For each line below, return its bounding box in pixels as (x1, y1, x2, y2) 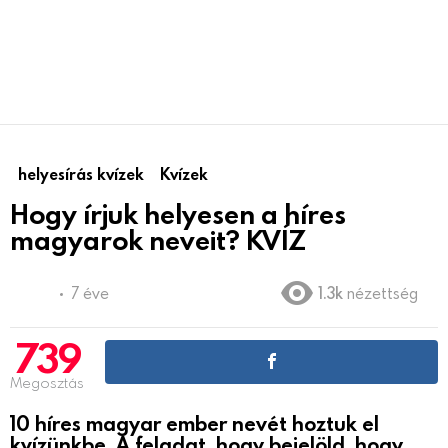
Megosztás (10, 372, 84, 392)
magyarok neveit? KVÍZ (10, 221, 306, 257)
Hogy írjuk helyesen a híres (10, 195, 346, 231)
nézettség (347, 282, 418, 303)
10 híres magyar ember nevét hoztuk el (10, 409, 379, 436)
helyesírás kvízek (18, 163, 144, 184)
